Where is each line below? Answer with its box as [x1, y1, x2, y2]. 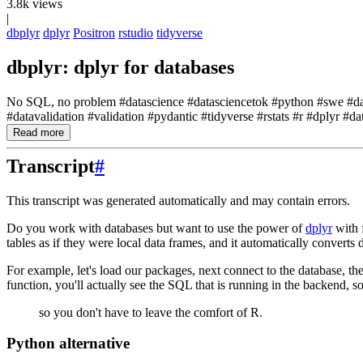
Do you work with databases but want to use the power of [6, 220, 305, 235]
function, [6, 277, 52, 292]
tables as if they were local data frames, [6, 235, 206, 250]
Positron [73, 26, 115, 40]
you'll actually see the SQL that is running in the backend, [55, 277, 349, 292]
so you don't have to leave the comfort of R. [39, 305, 263, 319]
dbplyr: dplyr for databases [6, 56, 234, 78]
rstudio [118, 26, 153, 40]
